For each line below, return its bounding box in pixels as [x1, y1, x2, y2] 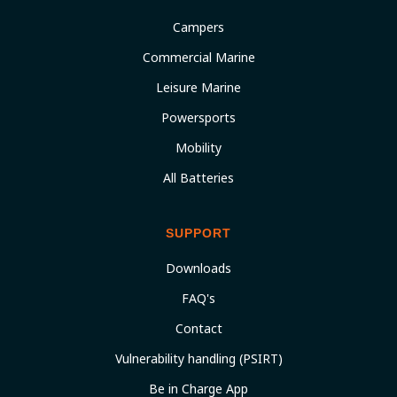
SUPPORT [166, 226, 231, 240]
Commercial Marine [142, 49, 255, 66]
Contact [175, 320, 222, 337]
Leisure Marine [156, 79, 241, 96]
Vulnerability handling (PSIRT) [114, 350, 283, 367]
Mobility [175, 139, 222, 156]
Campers [173, 19, 224, 35]
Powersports [161, 109, 236, 126]
